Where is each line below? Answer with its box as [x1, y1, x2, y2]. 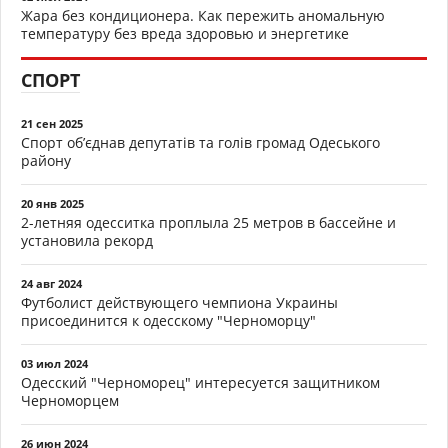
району [21, 150, 71, 170]
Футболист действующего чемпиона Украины [21, 292, 338, 312]
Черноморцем [21, 390, 119, 410]
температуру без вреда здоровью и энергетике [21, 23, 349, 43]
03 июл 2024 [21, 355, 88, 371]
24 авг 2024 [21, 275, 82, 291]
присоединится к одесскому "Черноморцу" [21, 310, 316, 330]
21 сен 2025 [21, 115, 83, 131]
